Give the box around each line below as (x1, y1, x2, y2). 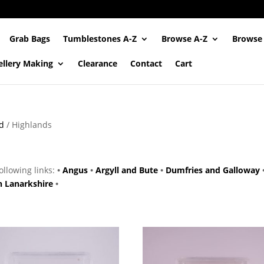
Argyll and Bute (95, 164, 158, 176)
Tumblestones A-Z (63, 33, 137, 44)
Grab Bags (9, 33, 51, 44)
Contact (130, 58, 163, 69)
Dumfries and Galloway (165, 164, 260, 176)
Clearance (78, 58, 118, 69)
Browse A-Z (161, 33, 208, 44)
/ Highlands (4, 119, 52, 130)
